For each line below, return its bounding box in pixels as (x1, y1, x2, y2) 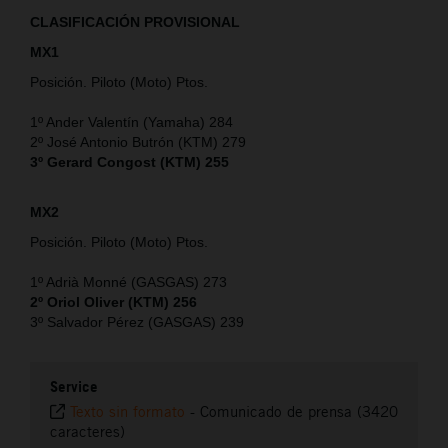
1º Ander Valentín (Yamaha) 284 (30, 113, 233, 130)
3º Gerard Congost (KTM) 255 (30, 153, 229, 170)
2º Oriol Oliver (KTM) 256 (30, 293, 197, 310)
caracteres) (50, 421, 125, 441)
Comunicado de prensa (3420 (200, 401, 398, 421)
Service (50, 376, 98, 396)
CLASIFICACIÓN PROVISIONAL (30, 13, 240, 30)
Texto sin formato (70, 401, 185, 421)
